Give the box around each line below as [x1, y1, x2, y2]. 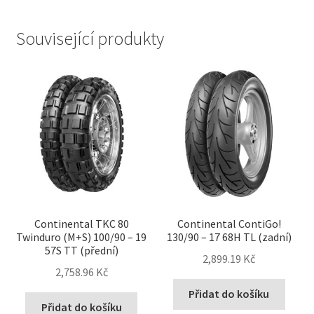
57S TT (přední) [44, 243, 118, 257]
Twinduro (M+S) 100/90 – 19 [16, 229, 147, 244]
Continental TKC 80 [34, 216, 129, 231]
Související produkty [15, 27, 164, 50]
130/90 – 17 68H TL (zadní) [166, 229, 292, 244]
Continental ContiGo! [177, 216, 281, 231]
